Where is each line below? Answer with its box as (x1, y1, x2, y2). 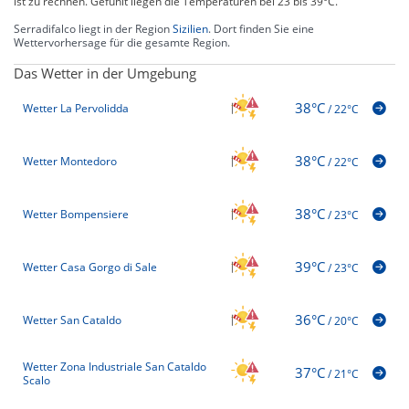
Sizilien (173, 20, 208, 37)
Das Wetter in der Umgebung (14, 63, 196, 82)
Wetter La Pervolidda (23, 100, 129, 117)
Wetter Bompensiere (23, 206, 129, 223)
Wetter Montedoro (23, 153, 117, 170)
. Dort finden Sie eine (208, 20, 314, 37)
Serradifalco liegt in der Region (14, 20, 173, 37)
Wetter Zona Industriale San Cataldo (23, 358, 206, 374)
